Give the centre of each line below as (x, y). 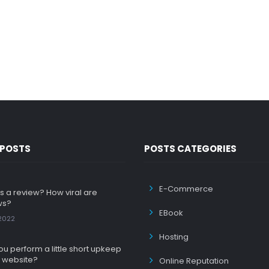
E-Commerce (186, 189)
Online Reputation (194, 261)
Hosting (174, 237)
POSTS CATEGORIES (190, 149)
